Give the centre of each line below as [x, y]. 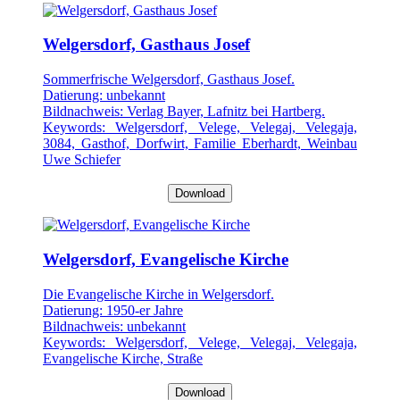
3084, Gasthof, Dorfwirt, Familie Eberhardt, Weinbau [200, 144]
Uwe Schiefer [82, 160]
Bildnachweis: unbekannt [114, 326]
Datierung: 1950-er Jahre [113, 310]
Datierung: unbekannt [104, 96]
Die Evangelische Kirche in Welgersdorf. [158, 294]
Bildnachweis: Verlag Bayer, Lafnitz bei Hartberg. [184, 112]
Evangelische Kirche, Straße [123, 358]
